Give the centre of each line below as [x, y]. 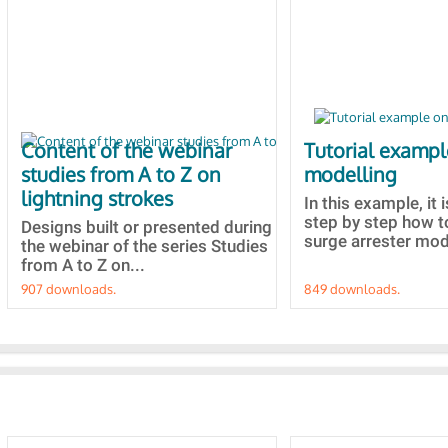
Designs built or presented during [146, 227]
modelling [350, 174]
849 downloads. [352, 289]
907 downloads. [68, 289]
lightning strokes [97, 198]
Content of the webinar [126, 150]
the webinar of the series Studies [144, 246]
